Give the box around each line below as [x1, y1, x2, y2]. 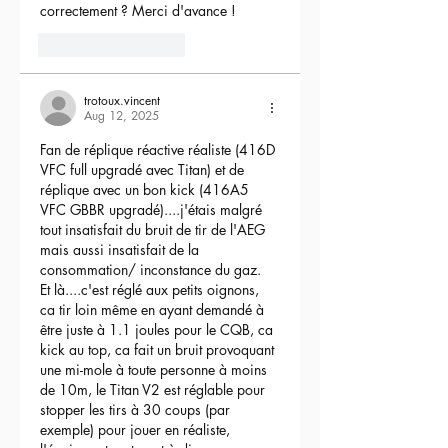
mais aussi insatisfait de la [40, 240, 203, 260]
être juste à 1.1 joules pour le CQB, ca [40, 320, 277, 340]
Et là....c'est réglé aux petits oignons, [40, 280, 263, 300]
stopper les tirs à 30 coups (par [40, 400, 234, 420]
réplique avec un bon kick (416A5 [40, 180, 253, 200]
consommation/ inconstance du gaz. [40, 260, 261, 280]
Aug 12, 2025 [84, 107, 159, 125]
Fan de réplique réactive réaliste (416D [40, 140, 279, 160]
